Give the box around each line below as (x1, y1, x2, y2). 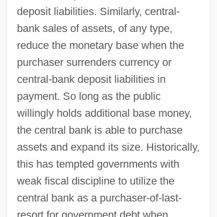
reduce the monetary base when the (16, 39, 184, 51)
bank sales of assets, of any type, (16, 22, 172, 34)
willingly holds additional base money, (16, 107, 192, 119)
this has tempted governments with (16, 157, 179, 170)
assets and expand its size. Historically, (16, 140, 200, 153)
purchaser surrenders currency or (16, 56, 171, 68)
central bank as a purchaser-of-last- (16, 191, 182, 204)
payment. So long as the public (16, 90, 161, 102)
